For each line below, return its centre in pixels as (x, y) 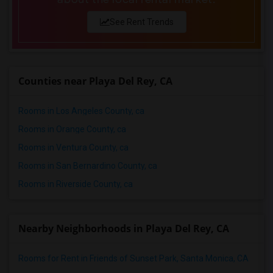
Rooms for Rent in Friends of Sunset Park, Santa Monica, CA (133, 258)
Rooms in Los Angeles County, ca (81, 111)
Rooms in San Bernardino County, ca (88, 166)
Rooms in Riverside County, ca (76, 184)
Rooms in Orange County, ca (72, 129)
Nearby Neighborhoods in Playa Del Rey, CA (124, 229)
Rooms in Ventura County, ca (73, 147)
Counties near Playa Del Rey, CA (95, 81)
